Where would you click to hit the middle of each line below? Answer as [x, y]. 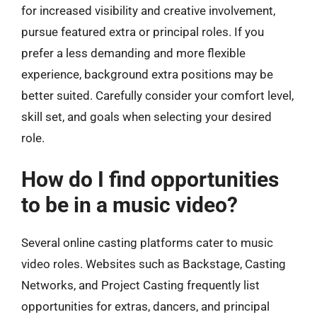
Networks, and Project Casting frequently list [140, 285]
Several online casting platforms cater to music [147, 242]
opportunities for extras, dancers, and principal [145, 306]
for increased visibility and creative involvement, [148, 11]
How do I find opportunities [150, 179]
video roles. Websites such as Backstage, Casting [154, 264]
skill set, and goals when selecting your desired [146, 117]
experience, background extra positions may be [147, 74]
